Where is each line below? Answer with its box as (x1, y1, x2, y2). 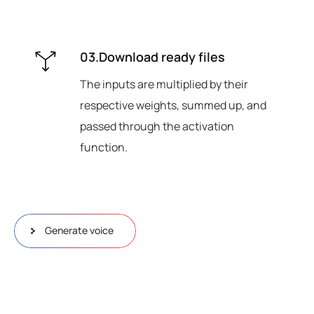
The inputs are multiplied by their (80, 76, 248, 93)
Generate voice (45, 224, 114, 238)
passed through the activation (80, 118, 234, 135)
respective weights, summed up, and (80, 97, 266, 114)
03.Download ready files (80, 48, 225, 66)
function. (80, 139, 128, 156)
